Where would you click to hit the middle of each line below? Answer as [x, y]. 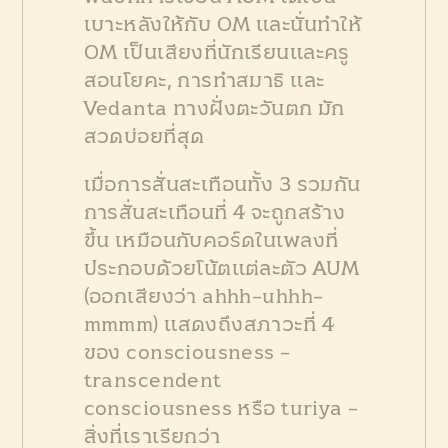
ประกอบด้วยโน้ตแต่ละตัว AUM [221, 268]
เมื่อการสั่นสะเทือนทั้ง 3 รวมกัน [222, 184]
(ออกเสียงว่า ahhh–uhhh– [203, 296]
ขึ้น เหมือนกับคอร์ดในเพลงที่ [211, 240]
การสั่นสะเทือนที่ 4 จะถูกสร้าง [214, 212]
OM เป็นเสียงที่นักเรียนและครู [216, 52]
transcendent [152, 380]
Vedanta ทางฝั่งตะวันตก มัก [214, 108]
